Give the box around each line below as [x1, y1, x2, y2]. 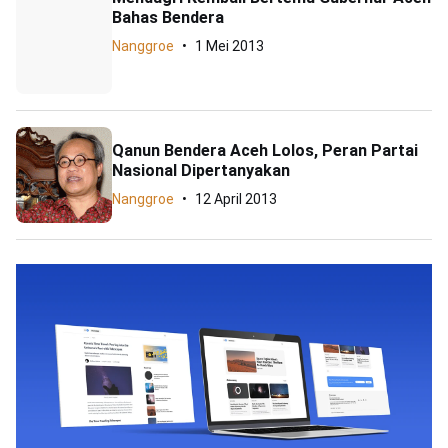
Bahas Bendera [112, 8, 224, 27]
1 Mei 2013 [195, 38, 264, 54]
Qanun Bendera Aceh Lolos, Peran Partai [112, 141, 418, 160]
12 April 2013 [195, 191, 277, 207]
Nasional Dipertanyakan [112, 161, 290, 180]
